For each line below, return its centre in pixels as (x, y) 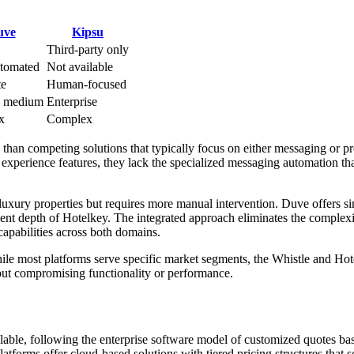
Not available (80, 66)
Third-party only (88, 49)
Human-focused (87, 84)
